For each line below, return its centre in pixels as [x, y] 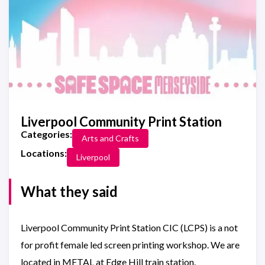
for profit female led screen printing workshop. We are [130, 245]
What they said [69, 191]
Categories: [46, 134]
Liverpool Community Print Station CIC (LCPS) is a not [129, 227]
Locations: [44, 153]
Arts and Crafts [110, 138]
